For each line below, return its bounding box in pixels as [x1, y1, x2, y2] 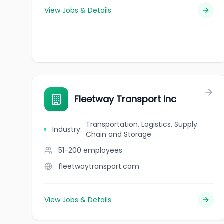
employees [83, 145, 122, 155]
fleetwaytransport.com [58, 161, 139, 171]
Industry [52, 124, 81, 134]
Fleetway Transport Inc [74, 93, 176, 105]
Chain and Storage [86, 129, 152, 139]
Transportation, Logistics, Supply [86, 119, 198, 129]
